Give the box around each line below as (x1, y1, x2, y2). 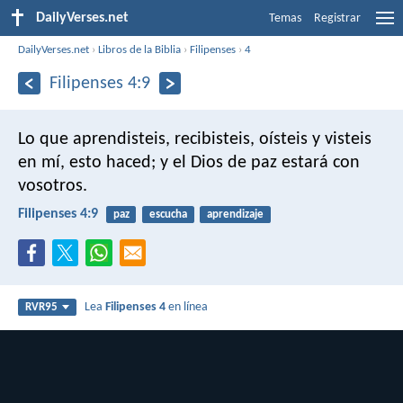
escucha (148, 208, 187, 220)
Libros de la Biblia (98, 43, 182, 56)
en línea (166, 300, 209, 315)
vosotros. (18, 176, 87, 195)
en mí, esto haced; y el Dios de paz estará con (18, 153, 360, 172)
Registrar (314, 12, 361, 25)
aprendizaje (206, 208, 264, 220)
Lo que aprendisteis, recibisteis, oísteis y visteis (18, 130, 372, 148)
